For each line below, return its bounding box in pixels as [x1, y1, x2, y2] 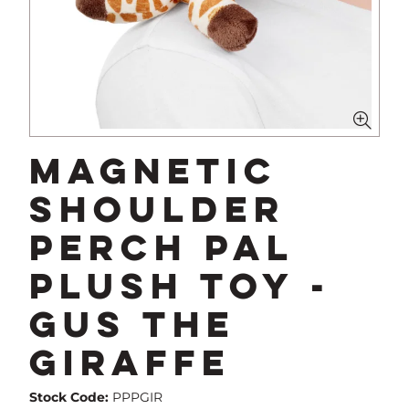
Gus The [29, 299, 236, 348]
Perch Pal [29, 223, 294, 271]
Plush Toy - [29, 261, 331, 309]
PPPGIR [112, 389, 163, 405]
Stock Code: [29, 389, 109, 405]
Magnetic [29, 146, 278, 194]
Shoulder [29, 184, 286, 233]
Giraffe [29, 338, 231, 386]
